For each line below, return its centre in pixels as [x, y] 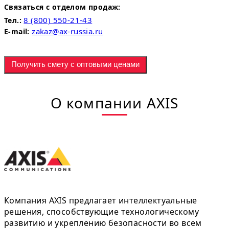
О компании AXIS [114, 102]
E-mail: [17, 31]
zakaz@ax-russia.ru [67, 31]
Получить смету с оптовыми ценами [75, 64]
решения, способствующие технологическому [101, 211]
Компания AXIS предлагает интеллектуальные [101, 200]
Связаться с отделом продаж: [62, 7]
